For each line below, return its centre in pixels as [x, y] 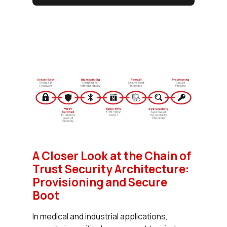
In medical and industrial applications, [100, 217]
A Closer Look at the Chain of [112, 156]
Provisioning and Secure [100, 182]
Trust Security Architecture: [111, 169]
